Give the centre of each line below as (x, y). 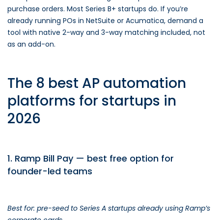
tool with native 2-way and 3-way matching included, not (106, 32)
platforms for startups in (92, 101)
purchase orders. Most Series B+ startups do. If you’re (98, 9)
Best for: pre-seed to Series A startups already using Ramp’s (109, 208)
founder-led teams (50, 171)
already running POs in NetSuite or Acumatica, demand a (105, 21)
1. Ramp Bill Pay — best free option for (91, 158)
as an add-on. (31, 44)
